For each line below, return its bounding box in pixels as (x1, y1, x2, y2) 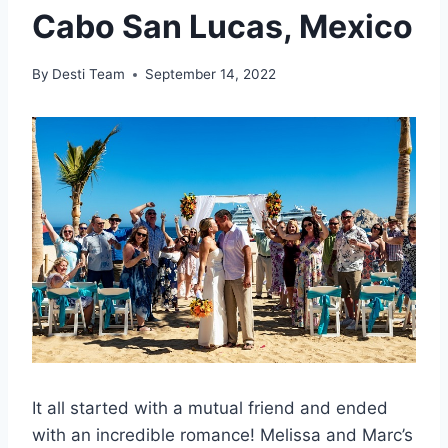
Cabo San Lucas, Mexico (32, 6, 413, 46)
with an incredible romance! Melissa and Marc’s (32, 425, 413, 446)
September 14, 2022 (145, 66, 277, 83)
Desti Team (52, 66, 126, 83)
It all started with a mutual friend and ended (32, 398, 388, 419)
